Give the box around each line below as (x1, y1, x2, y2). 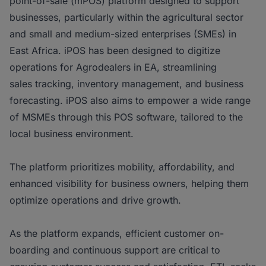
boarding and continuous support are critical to (9, 244, 220, 256)
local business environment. (9, 128, 134, 140)
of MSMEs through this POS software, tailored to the (9, 111, 243, 123)
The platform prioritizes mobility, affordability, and (9, 161, 235, 173)
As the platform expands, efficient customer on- (9, 227, 224, 239)
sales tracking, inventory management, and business (9, 78, 243, 90)
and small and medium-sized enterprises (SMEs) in (9, 28, 236, 40)
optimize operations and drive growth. (9, 194, 181, 206)
